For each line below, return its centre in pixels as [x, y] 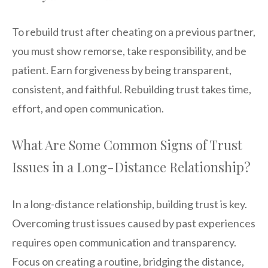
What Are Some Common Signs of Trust [127, 144]
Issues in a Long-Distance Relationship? [131, 167]
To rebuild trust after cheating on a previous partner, [134, 31]
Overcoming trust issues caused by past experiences [134, 223]
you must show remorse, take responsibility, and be [129, 51]
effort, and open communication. [88, 108]
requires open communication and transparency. [124, 242]
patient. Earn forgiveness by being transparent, [122, 70]
